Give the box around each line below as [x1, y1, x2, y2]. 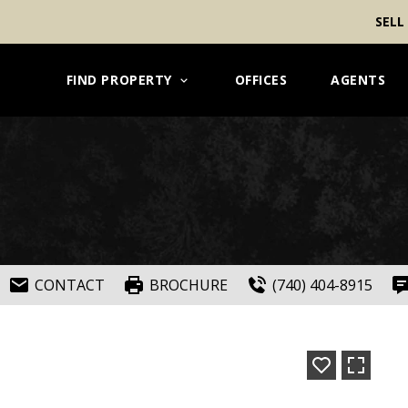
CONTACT [35, 275, 105, 295]
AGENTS [331, 71, 386, 88]
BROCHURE [149, 275, 228, 295]
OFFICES [234, 71, 288, 88]
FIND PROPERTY [66, 71, 172, 88]
